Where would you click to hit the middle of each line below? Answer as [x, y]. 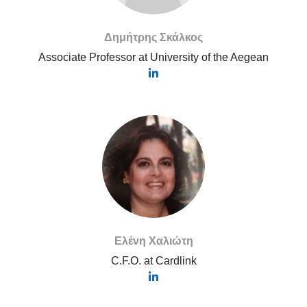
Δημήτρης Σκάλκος [153, 37]
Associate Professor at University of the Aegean [153, 57]
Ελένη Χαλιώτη [153, 241]
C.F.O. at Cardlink [153, 261]
